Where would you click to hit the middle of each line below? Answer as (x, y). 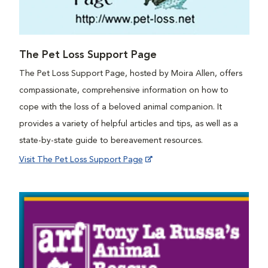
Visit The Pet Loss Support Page (81, 160)
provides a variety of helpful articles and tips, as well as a (128, 124)
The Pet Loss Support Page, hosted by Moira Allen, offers (130, 74)
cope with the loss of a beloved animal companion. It (120, 107)
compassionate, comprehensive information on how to (124, 91)
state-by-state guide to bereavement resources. (112, 141)
